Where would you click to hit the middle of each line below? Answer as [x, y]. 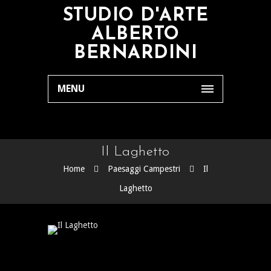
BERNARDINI [135, 54]
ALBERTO [135, 35]
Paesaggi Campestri [144, 169]
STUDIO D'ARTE [135, 16]
